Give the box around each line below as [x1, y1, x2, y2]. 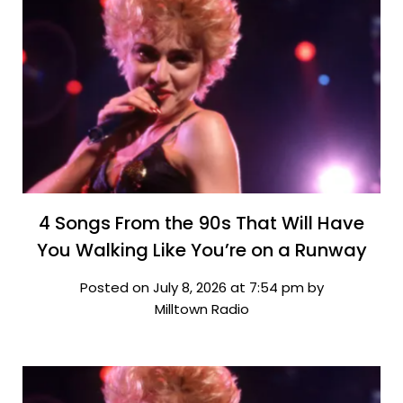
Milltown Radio [154, 299, 249, 318]
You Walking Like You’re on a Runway [36, 237, 367, 263]
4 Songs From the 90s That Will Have [39, 210, 364, 236]
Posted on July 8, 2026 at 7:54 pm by [79, 277, 324, 297]
